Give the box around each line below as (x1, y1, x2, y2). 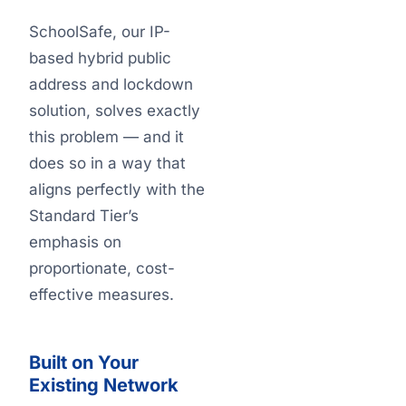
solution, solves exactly (29, 101, 200, 120)
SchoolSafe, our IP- (29, 23, 170, 41)
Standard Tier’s (29, 207, 139, 225)
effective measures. (29, 285, 174, 304)
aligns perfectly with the (29, 180, 205, 198)
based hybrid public (29, 49, 171, 67)
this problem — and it (29, 128, 184, 146)
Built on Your (29, 352, 139, 373)
